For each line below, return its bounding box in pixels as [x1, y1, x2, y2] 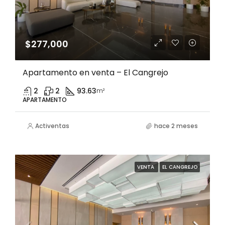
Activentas [35, 122, 69, 130]
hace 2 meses [154, 122, 198, 130]
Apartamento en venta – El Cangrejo [23, 67, 168, 78]
